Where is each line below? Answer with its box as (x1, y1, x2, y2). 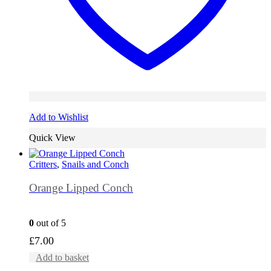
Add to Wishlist (29, 112, 88, 123)
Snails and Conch (62, 159, 129, 170)
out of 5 (34, 218, 66, 229)
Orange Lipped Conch (29, 181, 133, 195)
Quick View (29, 132, 76, 143)
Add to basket (36, 252, 90, 263)
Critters (29, 159, 57, 170)
